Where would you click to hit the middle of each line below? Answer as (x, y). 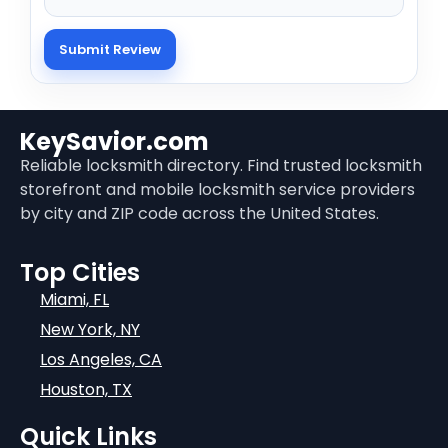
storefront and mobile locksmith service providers (217, 190)
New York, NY (90, 329)
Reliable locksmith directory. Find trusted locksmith (221, 166)
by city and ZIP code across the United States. (199, 214)
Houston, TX (86, 389)
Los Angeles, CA (101, 359)
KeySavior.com (114, 142)
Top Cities (80, 272)
